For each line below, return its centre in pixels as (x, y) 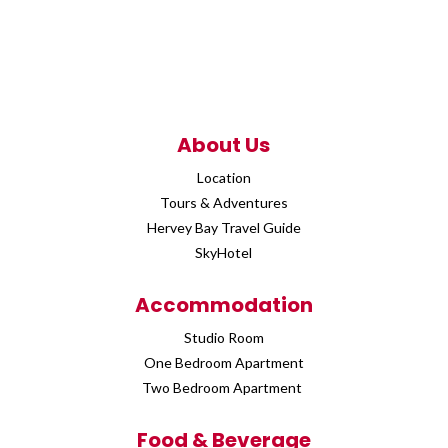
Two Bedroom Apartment (224, 387)
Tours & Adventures (223, 202)
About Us (224, 144)
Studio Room (223, 337)
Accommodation (223, 304)
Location (223, 177)
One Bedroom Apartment (223, 362)
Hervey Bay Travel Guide (223, 227)
